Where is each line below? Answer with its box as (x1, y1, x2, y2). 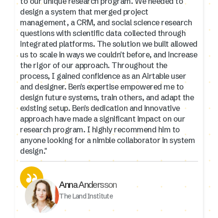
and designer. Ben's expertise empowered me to (20, 81, 184, 91)
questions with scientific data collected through (20, 28, 186, 38)
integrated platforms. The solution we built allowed (20, 38, 198, 49)
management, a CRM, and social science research (20, 17, 192, 27)
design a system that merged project (20, 6, 148, 17)
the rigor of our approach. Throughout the (20, 60, 167, 70)
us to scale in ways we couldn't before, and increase (20, 49, 198, 59)
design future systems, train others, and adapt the (20, 92, 194, 102)
